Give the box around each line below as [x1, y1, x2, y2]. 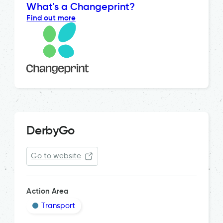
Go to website [31, 151, 82, 160]
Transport [41, 201, 75, 210]
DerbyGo [26, 122, 75, 138]
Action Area [26, 186, 68, 196]
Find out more [26, 12, 76, 22]
